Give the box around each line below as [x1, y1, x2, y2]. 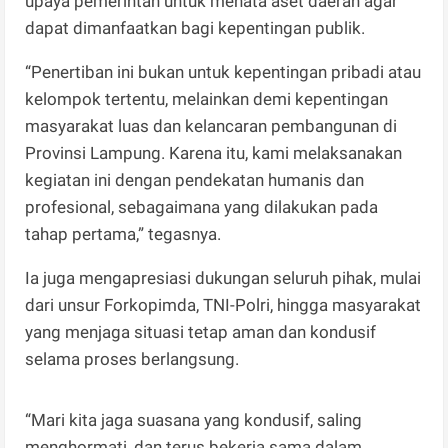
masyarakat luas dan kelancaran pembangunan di [25, 115, 398, 136]
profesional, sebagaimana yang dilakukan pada [25, 196, 379, 217]
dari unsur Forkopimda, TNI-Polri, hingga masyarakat [25, 294, 422, 315]
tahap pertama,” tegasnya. [25, 223, 222, 244]
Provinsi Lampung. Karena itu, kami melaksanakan [25, 142, 403, 163]
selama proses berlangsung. [25, 348, 240, 369]
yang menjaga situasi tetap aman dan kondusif [25, 321, 377, 342]
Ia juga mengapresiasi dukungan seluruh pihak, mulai [25, 267, 422, 288]
